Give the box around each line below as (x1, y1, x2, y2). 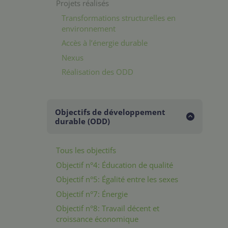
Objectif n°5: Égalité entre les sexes (56, 174, 178, 184)
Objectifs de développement (55, 106, 165, 117)
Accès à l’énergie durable (62, 38, 148, 48)
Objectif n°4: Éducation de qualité (56, 159, 173, 170)
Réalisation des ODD (62, 67, 134, 77)
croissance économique (56, 214, 138, 224)
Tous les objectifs (56, 145, 116, 155)
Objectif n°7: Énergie (56, 188, 128, 199)
